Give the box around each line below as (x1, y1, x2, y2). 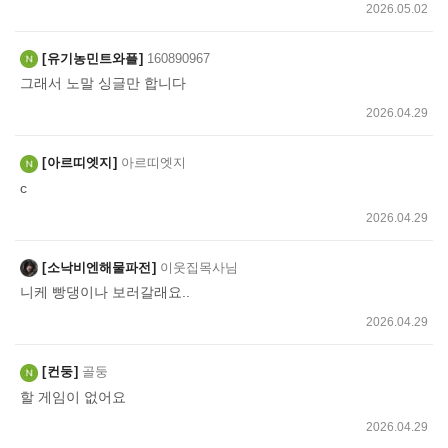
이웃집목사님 (160, 259, 238, 275)
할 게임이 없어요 (20, 388, 126, 405)
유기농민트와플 (47, 50, 138, 66)
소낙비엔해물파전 (47, 259, 151, 275)
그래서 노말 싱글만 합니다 (20, 75, 186, 92)
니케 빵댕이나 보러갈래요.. (20, 284, 190, 301)
